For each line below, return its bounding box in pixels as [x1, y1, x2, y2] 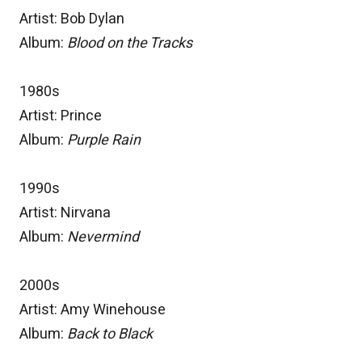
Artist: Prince [19, 105, 102, 128]
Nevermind [67, 226, 139, 249]
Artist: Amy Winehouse [19, 299, 166, 322]
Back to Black [67, 323, 153, 346]
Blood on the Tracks [67, 32, 192, 55]
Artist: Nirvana [19, 202, 111, 225]
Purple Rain [67, 129, 141, 152]
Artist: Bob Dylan [19, 8, 124, 31]
